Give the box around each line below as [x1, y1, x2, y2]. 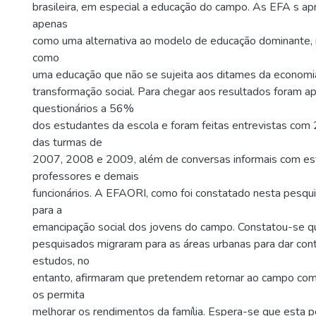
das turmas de [32, 134, 102, 150]
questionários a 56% [32, 100, 134, 116]
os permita [32, 286, 85, 303]
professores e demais [32, 168, 139, 184]
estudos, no [32, 253, 90, 269]
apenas [32, 16, 68, 32]
